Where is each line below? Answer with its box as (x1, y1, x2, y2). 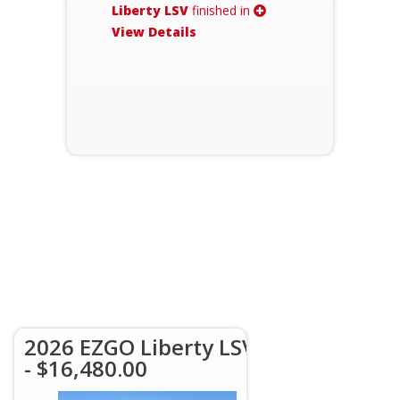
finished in (188, 2, 254, 19)
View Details (112, 23, 196, 40)
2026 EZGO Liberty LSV (24, 332, 255, 362)
